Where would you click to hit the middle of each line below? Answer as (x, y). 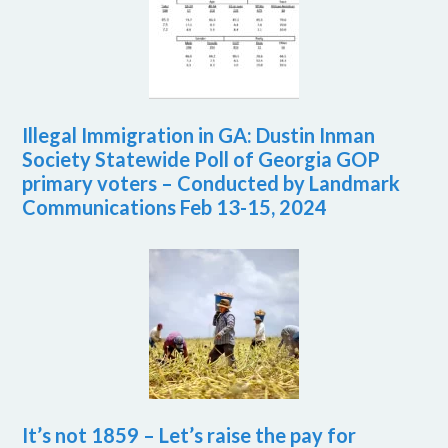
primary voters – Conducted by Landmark (211, 183)
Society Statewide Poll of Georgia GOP (201, 159)
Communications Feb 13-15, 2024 (175, 207)
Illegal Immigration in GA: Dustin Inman (199, 135)
